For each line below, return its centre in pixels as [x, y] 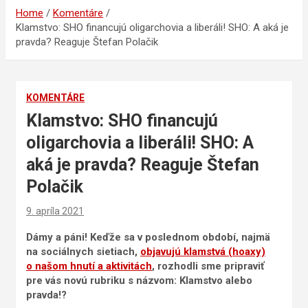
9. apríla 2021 [55, 211]
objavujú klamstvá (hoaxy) [203, 252]
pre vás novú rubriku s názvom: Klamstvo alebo [139, 281]
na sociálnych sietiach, [83, 252]
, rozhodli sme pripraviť [208, 266]
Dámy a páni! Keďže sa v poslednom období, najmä [148, 238]
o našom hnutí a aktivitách [89, 266]
